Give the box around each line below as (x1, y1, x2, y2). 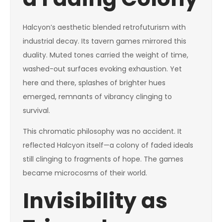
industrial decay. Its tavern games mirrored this (23, 36, 186, 46)
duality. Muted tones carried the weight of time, (23, 50, 188, 60)
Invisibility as (23, 186, 167, 216)
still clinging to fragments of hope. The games (23, 154, 183, 164)
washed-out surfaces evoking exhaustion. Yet (23, 64, 182, 74)
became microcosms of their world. (23, 168, 147, 178)
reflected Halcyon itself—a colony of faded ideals (23, 140, 193, 150)
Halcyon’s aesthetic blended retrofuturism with (23, 22, 186, 32)
